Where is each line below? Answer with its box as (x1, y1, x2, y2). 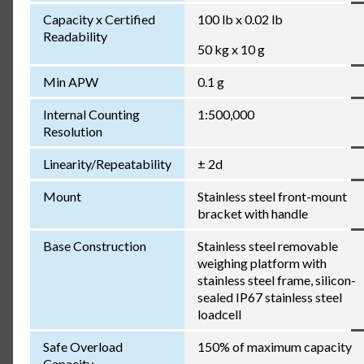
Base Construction (42, 237, 146, 253)
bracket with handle (197, 205, 308, 221)
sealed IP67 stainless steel (197, 288, 342, 305)
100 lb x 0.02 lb (197, 11, 283, 27)
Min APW (42, 73, 98, 89)
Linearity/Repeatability (42, 155, 171, 171)
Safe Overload (42, 338, 123, 354)
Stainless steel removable (197, 237, 338, 253)
